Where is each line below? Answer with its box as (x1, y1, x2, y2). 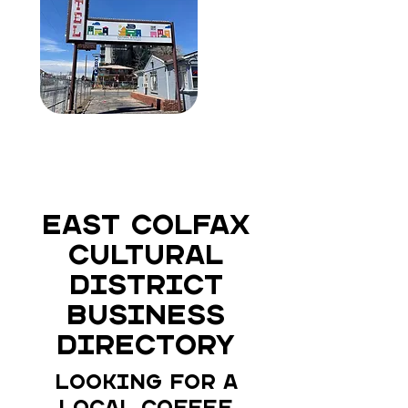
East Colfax (42, 213, 250, 240)
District (68, 273, 223, 300)
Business (66, 303, 225, 330)
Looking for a (54, 373, 238, 393)
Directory (56, 333, 235, 360)
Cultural (68, 243, 223, 270)
